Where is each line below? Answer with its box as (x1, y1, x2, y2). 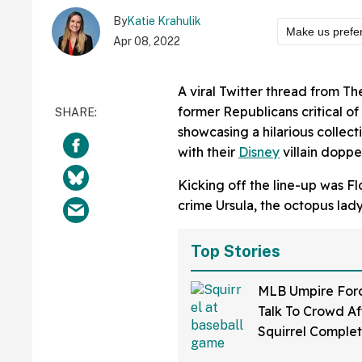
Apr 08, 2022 (113, 35, 180, 48)
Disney (238, 144, 280, 161)
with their (178, 144, 238, 161)
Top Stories (191, 242, 280, 262)
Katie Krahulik (127, 15, 201, 28)
